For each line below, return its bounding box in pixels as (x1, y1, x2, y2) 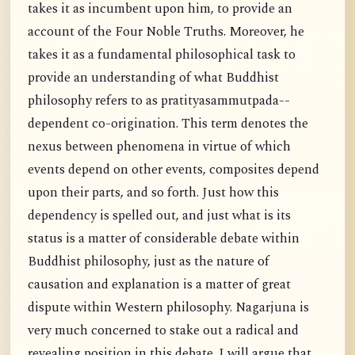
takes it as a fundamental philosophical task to (28, 45, 296, 66)
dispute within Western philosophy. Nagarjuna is (28, 298, 309, 319)
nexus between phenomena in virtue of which (28, 137, 291, 158)
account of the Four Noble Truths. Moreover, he (28, 22, 304, 43)
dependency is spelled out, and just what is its (28, 206, 291, 227)
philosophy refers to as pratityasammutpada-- (28, 91, 290, 112)
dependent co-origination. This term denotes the (28, 114, 308, 135)
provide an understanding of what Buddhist (28, 68, 279, 89)
